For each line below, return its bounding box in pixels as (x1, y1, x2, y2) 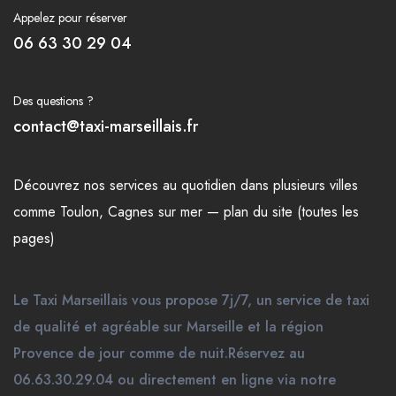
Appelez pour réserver (13, 9, 127, 27)
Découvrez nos (13, 175, 110, 196)
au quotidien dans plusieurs (158, 175, 330, 196)
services (110, 175, 158, 196)
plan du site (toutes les (224, 202, 359, 223)
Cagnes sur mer (108, 202, 202, 223)
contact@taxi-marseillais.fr (13, 115, 198, 139)
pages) (13, 228, 55, 249)
